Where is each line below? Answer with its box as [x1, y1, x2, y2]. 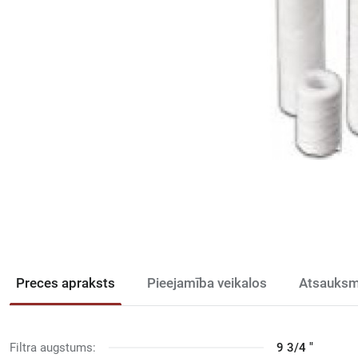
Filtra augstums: [10, 340, 96, 355]
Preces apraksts [16, 275, 115, 291]
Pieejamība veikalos [147, 275, 267, 291]
